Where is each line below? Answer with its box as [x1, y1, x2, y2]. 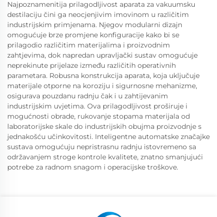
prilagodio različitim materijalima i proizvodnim [7, 40, 170, 49]
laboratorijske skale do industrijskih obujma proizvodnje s [7, 122, 201, 131]
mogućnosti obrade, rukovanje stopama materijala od [7, 111, 190, 121]
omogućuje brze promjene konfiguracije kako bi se [7, 30, 179, 39]
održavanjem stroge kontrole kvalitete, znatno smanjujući [7, 152, 203, 161]
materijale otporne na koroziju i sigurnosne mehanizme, [7, 81, 197, 90]
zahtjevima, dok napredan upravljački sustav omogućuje [7, 50, 198, 60]
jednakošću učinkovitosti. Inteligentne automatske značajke [7, 132, 210, 141]
